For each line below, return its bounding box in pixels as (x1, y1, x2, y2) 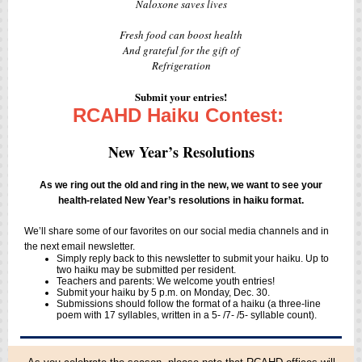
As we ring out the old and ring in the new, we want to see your (40, 179, 322, 191)
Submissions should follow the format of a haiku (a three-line (57, 298, 321, 309)
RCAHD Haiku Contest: (73, 104, 289, 126)
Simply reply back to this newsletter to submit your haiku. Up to (57, 253, 329, 264)
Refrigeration (151, 58, 211, 73)
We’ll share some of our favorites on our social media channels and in (24, 225, 329, 237)
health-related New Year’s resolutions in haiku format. (58, 195, 304, 206)
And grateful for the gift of (123, 43, 239, 57)
